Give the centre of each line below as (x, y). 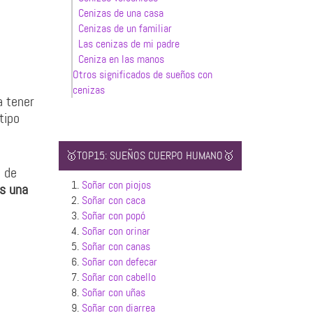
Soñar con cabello (118, 277)
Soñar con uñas (113, 292)
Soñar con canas (116, 246)
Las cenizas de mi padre (129, 44)
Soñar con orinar (116, 231)
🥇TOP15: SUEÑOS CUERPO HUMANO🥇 (150, 155)
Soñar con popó (113, 216)
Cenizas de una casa (121, 13)
